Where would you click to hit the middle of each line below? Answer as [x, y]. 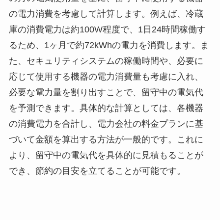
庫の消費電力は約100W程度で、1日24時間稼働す [107, 30]
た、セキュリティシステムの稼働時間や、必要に [106, 61]
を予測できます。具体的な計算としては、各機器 [106, 108]
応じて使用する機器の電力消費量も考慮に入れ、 [106, 77]
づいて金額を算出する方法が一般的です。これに [106, 140]
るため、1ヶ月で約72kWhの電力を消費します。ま [109, 45]
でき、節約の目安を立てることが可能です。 [97, 171]
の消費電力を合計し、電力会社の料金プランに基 [106, 124]
